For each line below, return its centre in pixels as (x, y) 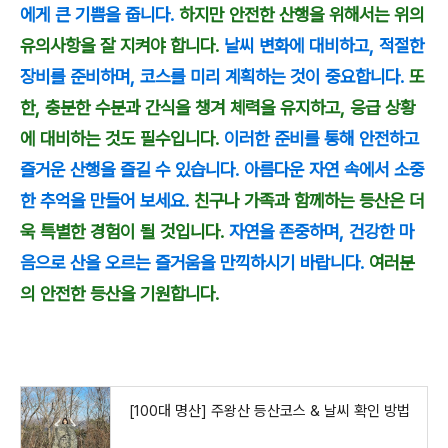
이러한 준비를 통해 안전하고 (321, 138)
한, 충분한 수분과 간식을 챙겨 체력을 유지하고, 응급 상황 (217, 107)
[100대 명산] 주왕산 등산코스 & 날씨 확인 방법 (269, 411)
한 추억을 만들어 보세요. (107, 200)
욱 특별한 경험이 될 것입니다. (122, 231)
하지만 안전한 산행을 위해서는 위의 (301, 14)
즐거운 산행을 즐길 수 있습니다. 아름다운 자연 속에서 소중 (222, 169)
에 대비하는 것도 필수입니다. (122, 138)
